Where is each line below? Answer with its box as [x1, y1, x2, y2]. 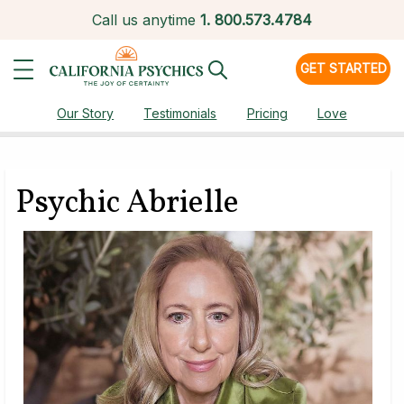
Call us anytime [92, 11, 196, 29]
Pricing [246, 106, 288, 121]
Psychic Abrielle [15, 180, 239, 226]
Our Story [57, 106, 115, 121]
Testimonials [143, 106, 217, 121]
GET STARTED [299, 60, 387, 76]
